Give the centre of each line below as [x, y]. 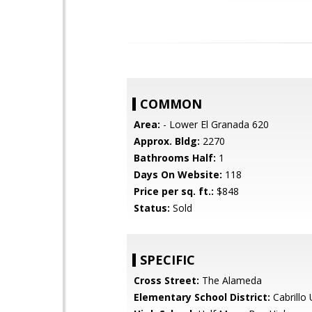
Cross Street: [166, 280]
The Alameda [231, 280]
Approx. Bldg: [167, 141]
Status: [152, 208]
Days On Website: [178, 174]
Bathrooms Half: [175, 158]
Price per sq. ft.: [174, 191]
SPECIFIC [167, 260]
